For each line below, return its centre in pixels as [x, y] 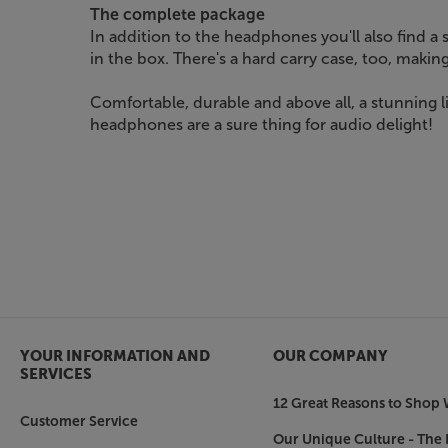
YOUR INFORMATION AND [115, 356]
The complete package [177, 14]
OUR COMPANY [330, 356]
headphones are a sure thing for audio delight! [261, 124]
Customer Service [79, 421]
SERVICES [56, 374]
